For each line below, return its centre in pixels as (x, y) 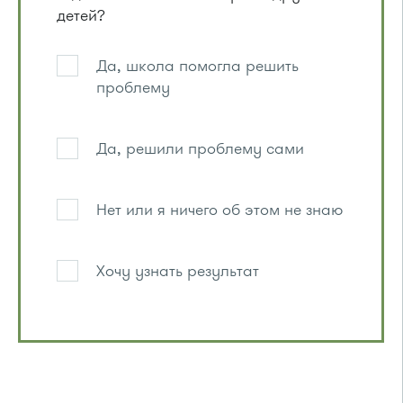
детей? (81, 16)
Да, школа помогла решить (197, 66)
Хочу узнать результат (178, 271)
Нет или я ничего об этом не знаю (219, 210)
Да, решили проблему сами (200, 149)
